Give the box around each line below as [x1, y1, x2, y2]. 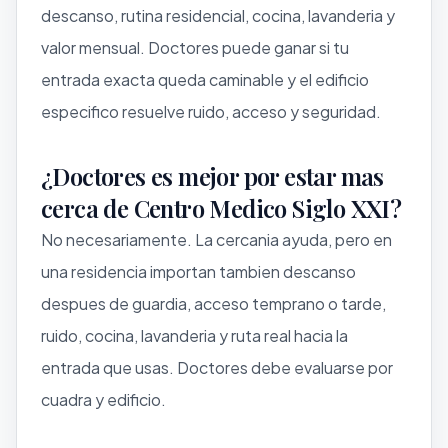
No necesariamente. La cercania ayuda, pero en [41, 228, 392, 250]
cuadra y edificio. [41, 388, 166, 410]
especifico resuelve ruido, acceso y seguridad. [41, 100, 381, 122]
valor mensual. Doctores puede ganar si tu [41, 36, 349, 58]
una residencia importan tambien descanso [41, 260, 356, 282]
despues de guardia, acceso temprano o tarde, [41, 292, 386, 314]
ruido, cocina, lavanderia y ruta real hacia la [41, 324, 348, 346]
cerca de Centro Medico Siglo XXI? [41, 191, 402, 224]
